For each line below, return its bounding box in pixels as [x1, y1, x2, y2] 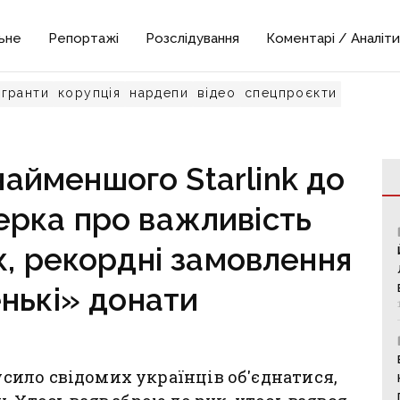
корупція [58, 86, 121, 100]
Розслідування [146, 30, 240, 46]
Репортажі [48, 30, 120, 46]
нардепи [129, 86, 189, 100]
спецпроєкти [245, 86, 337, 100]
